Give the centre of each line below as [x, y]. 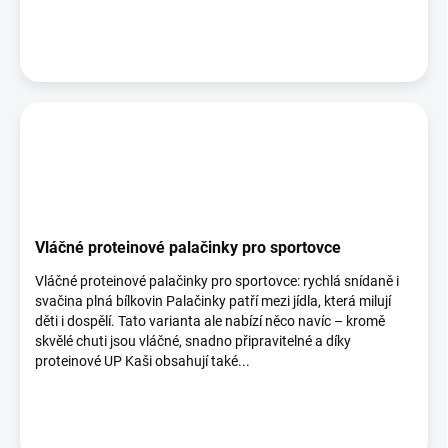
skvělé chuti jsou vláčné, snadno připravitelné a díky [193, 341]
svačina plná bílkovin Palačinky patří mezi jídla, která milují [213, 301]
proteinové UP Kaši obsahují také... [142, 361]
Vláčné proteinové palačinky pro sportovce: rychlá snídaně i [217, 281]
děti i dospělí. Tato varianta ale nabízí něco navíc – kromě [210, 321]
